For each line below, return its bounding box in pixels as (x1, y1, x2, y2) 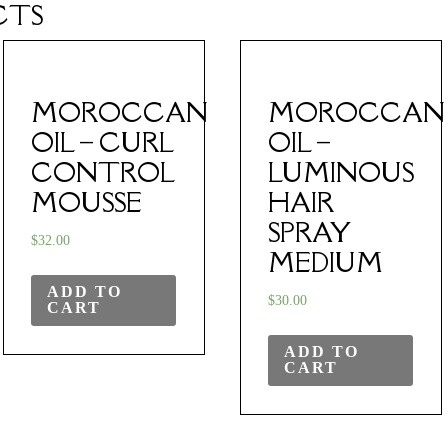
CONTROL (31, 155, 175, 190)
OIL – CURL (31, 125, 174, 160)
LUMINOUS (268, 155, 414, 190)
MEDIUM (268, 245, 383, 280)
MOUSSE (31, 185, 143, 220)
